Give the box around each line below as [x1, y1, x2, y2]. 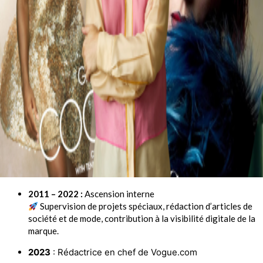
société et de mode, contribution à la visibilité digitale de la [28, 213, 255, 224]
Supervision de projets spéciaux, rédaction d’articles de [38, 201, 253, 212]
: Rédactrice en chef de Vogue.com [50, 247, 197, 258]
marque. [28, 225, 59, 237]
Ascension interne [83, 188, 154, 200]
